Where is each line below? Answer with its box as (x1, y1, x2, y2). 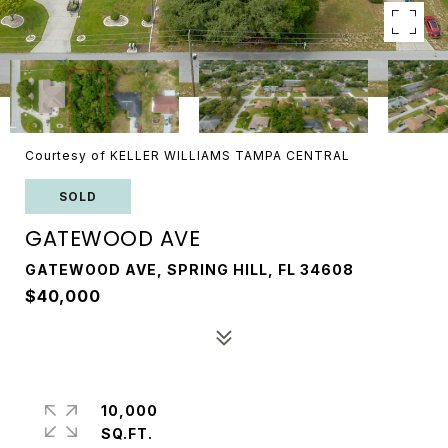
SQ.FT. (101, 425, 153, 442)
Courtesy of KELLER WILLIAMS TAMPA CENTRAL (25, 148, 350, 163)
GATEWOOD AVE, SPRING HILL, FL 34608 (25, 261, 354, 278)
